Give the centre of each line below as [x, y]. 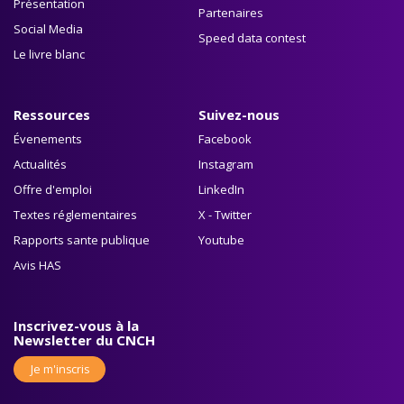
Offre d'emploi [53, 190]
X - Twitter [225, 215]
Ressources [52, 115]
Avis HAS [37, 266]
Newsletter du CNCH [84, 340]
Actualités [40, 165]
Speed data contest [252, 38]
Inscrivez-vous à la [76, 326]
